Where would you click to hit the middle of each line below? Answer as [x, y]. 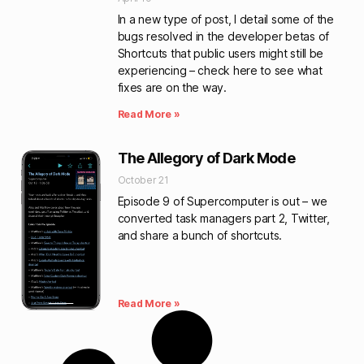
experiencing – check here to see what [220, 70]
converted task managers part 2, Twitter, [223, 218]
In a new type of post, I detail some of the [225, 19]
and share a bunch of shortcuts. [200, 235]
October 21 [143, 180]
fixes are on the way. [172, 87]
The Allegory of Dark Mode [206, 158]
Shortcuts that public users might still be [221, 53]
